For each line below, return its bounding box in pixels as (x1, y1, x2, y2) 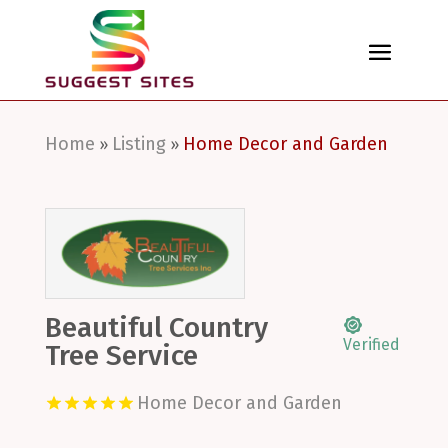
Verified (342, 335, 400, 354)
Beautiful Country (44, 311, 268, 345)
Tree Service (44, 339, 198, 373)
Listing (111, 133, 166, 156)
